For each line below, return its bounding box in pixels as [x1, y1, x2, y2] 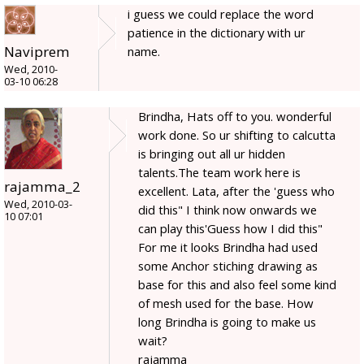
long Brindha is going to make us [138, 313, 316, 330]
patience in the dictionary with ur [128, 24, 305, 41]
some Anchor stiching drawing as [138, 257, 318, 274]
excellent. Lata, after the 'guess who [138, 182, 335, 199]
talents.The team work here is [138, 163, 301, 180]
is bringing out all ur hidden [138, 145, 285, 162]
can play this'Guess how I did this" [138, 219, 323, 236]
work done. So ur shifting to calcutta [138, 126, 336, 143]
